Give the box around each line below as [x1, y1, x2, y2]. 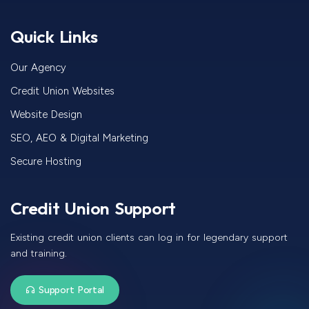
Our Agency [10, 61, 66, 74]
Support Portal [38, 284, 104, 297]
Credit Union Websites [10, 85, 114, 98]
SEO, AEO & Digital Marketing [10, 132, 148, 145]
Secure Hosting [10, 155, 81, 168]
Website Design [10, 108, 82, 121]
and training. [10, 248, 67, 260]
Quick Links [10, 26, 98, 48]
